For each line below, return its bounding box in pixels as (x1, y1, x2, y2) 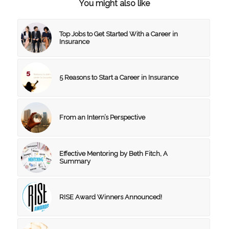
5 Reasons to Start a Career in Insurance (59, 73, 178, 81)
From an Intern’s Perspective (59, 113, 145, 121)
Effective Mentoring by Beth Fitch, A (59, 149, 168, 157)
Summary (59, 157, 90, 165)
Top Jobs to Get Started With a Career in (59, 30, 178, 38)
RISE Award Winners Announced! (59, 193, 162, 201)
